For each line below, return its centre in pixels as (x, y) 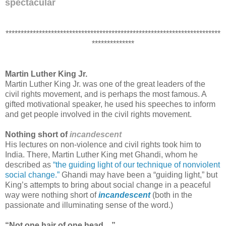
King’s (16, 185)
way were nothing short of (52, 195)
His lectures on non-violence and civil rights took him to (103, 144)
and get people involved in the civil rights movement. (98, 114)
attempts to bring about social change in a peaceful (119, 185)
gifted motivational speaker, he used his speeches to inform (110, 104)
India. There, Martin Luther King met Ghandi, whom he (101, 154)
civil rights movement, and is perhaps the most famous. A (106, 94)
